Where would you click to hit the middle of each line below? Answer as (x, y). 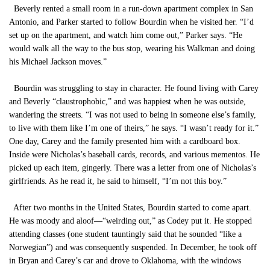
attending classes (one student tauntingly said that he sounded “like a (125, 234)
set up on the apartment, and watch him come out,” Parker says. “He (126, 35)
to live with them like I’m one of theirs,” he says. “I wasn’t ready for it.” (134, 128)
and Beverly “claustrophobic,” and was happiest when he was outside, (127, 102)
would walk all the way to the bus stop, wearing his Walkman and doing (132, 49)
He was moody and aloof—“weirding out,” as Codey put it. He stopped (130, 221)
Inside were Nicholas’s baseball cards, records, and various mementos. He (134, 155)
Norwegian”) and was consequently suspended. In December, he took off (133, 247)
